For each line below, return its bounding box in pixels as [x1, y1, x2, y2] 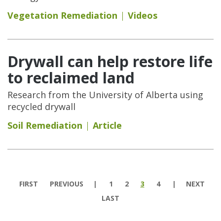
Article [93, 119, 122, 131]
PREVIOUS [49, 179, 83, 188]
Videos [128, 9, 157, 21]
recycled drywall [7, 100, 75, 112]
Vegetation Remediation [7, 9, 117, 21]
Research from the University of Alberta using [7, 88, 203, 101]
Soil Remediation [7, 119, 82, 131]
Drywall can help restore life [7, 51, 213, 72]
